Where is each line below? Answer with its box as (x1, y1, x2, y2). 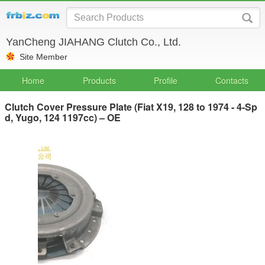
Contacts (215, 75, 248, 86)
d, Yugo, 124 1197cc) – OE (5, 111, 121, 124)
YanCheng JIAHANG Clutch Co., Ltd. (6, 36, 181, 48)
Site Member (20, 52, 67, 62)
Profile (154, 75, 177, 86)
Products (83, 75, 116, 86)
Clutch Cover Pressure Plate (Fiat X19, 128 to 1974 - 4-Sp (5, 100, 257, 114)
